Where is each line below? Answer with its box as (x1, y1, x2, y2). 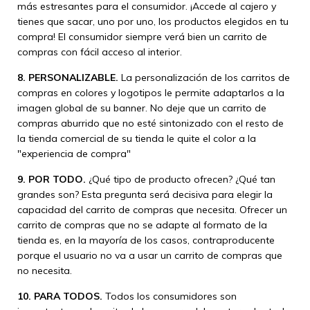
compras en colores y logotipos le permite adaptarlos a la (17, 86, 284, 99)
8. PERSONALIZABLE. (17, 71, 118, 84)
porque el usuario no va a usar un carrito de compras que (17, 249, 282, 262)
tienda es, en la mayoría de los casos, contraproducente (17, 234, 275, 246)
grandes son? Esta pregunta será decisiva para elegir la (17, 188, 273, 201)
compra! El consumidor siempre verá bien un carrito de (17, 30, 267, 43)
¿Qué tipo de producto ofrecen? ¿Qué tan (86, 173, 275, 185)
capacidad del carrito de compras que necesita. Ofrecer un (17, 203, 287, 216)
